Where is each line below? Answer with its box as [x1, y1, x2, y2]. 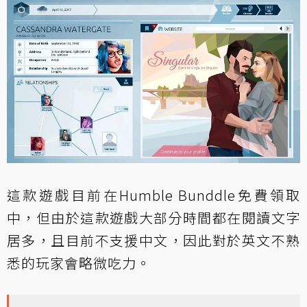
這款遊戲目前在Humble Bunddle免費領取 [7, 184, 300, 205]
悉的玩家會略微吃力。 [7, 252, 151, 273]
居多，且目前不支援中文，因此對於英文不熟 [7, 230, 300, 250]
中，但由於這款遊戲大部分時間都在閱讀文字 [7, 207, 300, 228]
